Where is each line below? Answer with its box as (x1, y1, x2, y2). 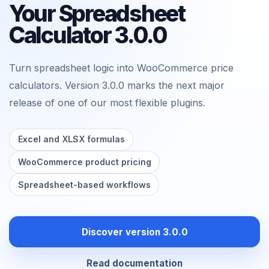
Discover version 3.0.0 (81, 226, 188, 238)
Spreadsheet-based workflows (17, 179, 151, 190)
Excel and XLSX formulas (17, 134, 125, 145)
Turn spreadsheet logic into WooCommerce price (9, 61, 234, 74)
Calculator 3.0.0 (9, 21, 167, 49)
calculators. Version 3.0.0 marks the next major (9, 79, 225, 91)
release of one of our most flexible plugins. (9, 96, 205, 109)
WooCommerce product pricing (17, 156, 151, 167)
